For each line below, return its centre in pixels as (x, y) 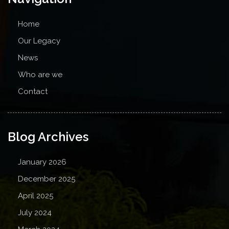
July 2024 (35, 213)
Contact (33, 91)
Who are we (40, 75)
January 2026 (42, 162)
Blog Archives (48, 137)
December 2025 (47, 179)
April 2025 (36, 196)
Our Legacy (39, 41)
